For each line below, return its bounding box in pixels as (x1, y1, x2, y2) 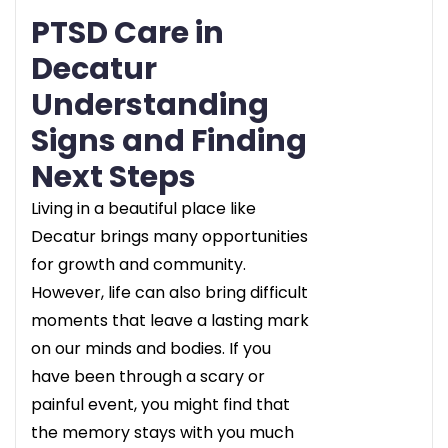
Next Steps (31, 155, 196, 198)
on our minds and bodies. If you (31, 336, 271, 360)
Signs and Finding (31, 119, 307, 162)
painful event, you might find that (31, 392, 290, 416)
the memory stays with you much (31, 420, 294, 444)
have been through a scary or (31, 364, 265, 388)
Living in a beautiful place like (31, 196, 256, 220)
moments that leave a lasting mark (31, 308, 309, 332)
